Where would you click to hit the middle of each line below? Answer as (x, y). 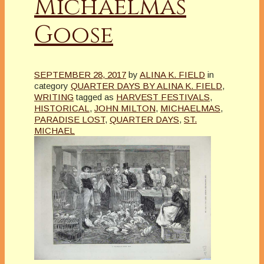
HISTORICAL (62, 108)
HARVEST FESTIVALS (163, 97)
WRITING (54, 97)
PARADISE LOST (70, 120)
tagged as (95, 97)
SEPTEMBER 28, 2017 (80, 75)
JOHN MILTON (125, 108)
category (51, 86)
